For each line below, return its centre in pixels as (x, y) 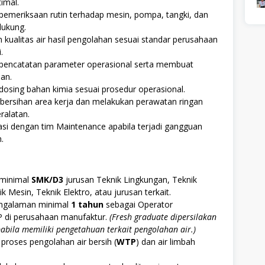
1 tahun (87, 204)
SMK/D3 (47, 179)
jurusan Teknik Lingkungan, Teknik (130, 179)
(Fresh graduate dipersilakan (163, 216)
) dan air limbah (166, 241)
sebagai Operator (138, 204)
